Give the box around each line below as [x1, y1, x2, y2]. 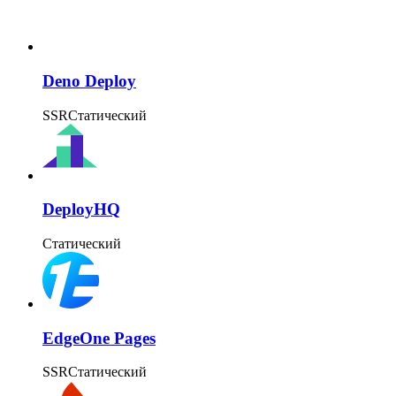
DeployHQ [42, 200, 120, 219]
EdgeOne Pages [42, 328, 156, 347]
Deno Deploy [42, 71, 136, 90]
